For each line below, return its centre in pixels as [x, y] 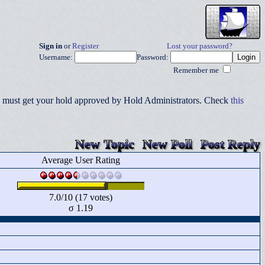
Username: [57, 57]
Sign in [51, 46]
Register [85, 46]
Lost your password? [200, 46]
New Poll [167, 144]
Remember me [197, 70]
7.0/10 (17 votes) [81, 197]
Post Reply [230, 144]
